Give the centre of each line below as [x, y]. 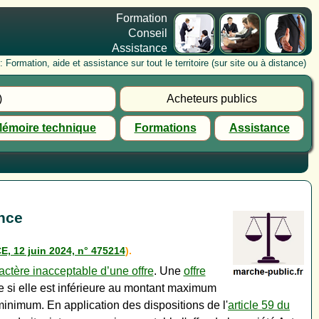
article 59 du [259, 305]
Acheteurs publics [212, 99]
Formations [165, 128]
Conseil [148, 33]
